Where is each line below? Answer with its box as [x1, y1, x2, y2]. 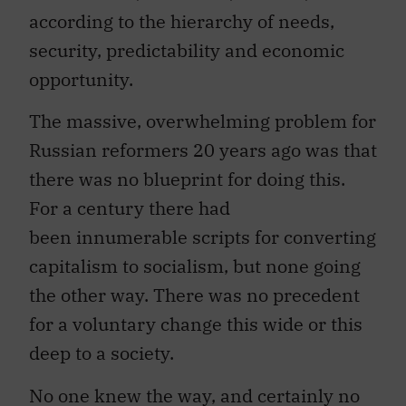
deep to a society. [29, 341, 174, 366]
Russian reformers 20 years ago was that [29, 138, 377, 163]
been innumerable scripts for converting [29, 225, 376, 250]
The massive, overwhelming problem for [29, 109, 376, 134]
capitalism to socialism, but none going [29, 254, 361, 279]
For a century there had [29, 196, 230, 221]
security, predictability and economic [29, 38, 344, 63]
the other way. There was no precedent [29, 283, 360, 308]
